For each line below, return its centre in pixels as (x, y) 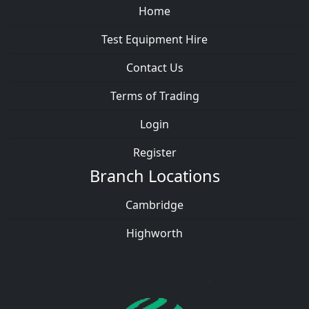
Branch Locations (154, 176)
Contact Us (154, 68)
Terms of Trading (154, 96)
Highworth (154, 233)
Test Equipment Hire (154, 39)
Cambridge (154, 205)
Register (154, 152)
